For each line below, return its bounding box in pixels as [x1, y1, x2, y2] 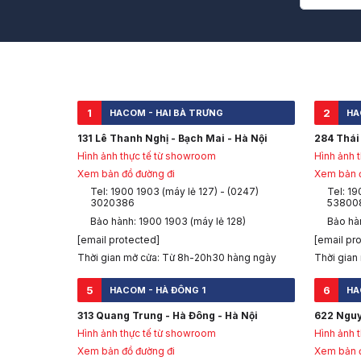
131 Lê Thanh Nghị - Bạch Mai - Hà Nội [77, 132, 268, 145]
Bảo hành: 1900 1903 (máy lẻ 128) [90, 215, 246, 228]
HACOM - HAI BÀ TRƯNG [110, 107, 223, 119]
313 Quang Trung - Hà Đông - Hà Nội [77, 309, 258, 322]
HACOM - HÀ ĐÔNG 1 [110, 284, 205, 297]
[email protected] [77, 234, 160, 247]
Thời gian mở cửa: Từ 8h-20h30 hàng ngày [77, 251, 276, 264]
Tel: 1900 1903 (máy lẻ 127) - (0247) [90, 185, 259, 198]
